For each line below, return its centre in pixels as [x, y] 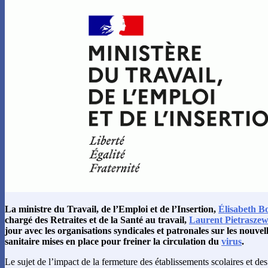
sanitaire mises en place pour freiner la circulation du [113, 241]
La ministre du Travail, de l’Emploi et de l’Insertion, [112, 209]
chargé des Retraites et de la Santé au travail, [97, 220]
